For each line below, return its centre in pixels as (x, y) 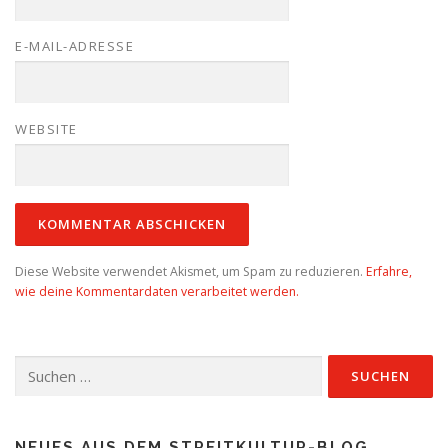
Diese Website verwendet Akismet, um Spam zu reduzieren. (190, 271)
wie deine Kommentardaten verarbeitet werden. (157, 291)
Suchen (35, 365)
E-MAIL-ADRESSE (74, 46)
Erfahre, (389, 271)
